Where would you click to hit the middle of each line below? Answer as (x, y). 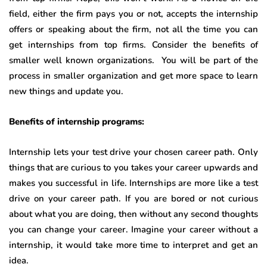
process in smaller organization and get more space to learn (133, 75)
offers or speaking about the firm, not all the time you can (133, 29)
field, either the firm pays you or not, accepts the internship (133, 13)
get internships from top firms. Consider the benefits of (133, 44)
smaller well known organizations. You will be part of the (133, 60)
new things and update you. (66, 91)
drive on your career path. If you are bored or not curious (133, 198)
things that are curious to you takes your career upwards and (133, 167)
